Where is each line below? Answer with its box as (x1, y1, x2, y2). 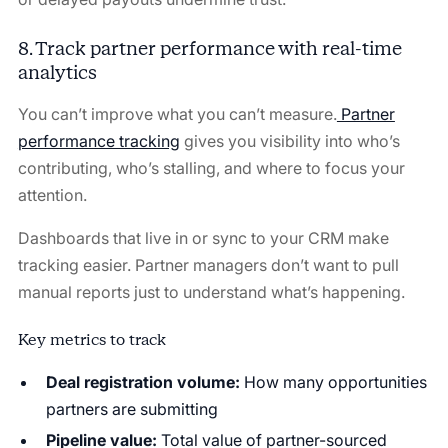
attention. (17, 184, 87, 205)
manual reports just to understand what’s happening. (17, 281, 405, 302)
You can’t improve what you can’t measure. (17, 103, 337, 124)
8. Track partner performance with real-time (17, 36, 402, 60)
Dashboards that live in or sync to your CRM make (17, 227, 389, 248)
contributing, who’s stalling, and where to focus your (17, 157, 405, 178)
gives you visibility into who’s (179, 130, 400, 151)
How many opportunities (239, 371, 427, 392)
